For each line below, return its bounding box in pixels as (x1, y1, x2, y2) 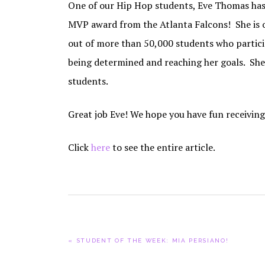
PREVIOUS (67, 231, 105, 238)
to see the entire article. (110, 141, 216, 154)
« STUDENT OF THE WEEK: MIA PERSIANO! (68, 237, 229, 244)
